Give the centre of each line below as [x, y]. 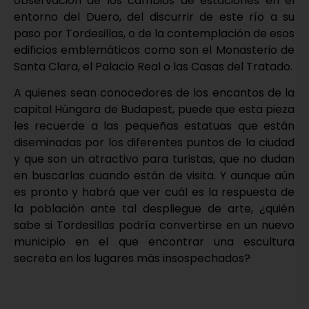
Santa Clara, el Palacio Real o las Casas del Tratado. [153, 66]
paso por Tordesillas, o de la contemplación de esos [154, 33]
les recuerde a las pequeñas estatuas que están [154, 126]
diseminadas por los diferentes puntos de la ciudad [154, 142]
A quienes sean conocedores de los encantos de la [154, 92]
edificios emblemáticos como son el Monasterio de [154, 50]
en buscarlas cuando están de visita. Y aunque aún [154, 175]
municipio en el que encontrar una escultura [154, 241]
